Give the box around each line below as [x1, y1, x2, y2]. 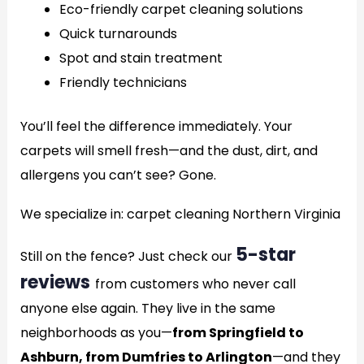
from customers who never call [94, 275, 296, 293]
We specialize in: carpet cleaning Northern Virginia [19, 205, 340, 223]
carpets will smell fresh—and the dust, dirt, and [19, 141, 318, 160]
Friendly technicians [58, 73, 187, 92]
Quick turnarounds [58, 24, 177, 43]
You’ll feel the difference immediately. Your [19, 117, 292, 136]
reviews [19, 270, 90, 295]
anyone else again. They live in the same [19, 299, 275, 318]
